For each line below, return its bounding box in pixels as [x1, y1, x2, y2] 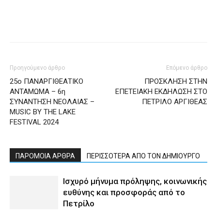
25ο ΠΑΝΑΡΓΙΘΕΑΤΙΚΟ [10, 77, 83, 86]
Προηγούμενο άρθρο [10, 64, 65, 72]
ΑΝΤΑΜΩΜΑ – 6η [10, 87, 65, 96]
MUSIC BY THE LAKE [10, 108, 76, 117]
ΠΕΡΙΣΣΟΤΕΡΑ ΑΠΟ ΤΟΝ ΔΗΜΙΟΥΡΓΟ [87, 152, 200, 160]
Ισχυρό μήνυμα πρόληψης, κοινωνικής [63, 176, 207, 186]
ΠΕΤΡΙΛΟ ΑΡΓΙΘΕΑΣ [142, 97, 207, 107]
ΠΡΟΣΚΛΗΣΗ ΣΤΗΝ [144, 77, 207, 86]
